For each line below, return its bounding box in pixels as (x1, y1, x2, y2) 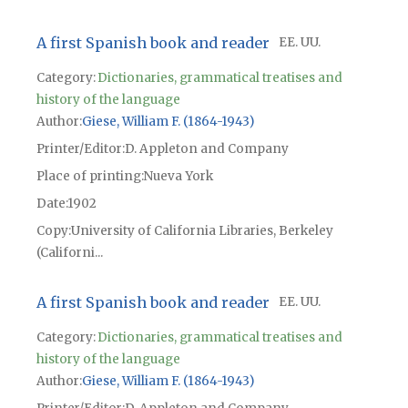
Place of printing (36, 168, 141, 185)
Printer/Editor (36, 141, 122, 158)
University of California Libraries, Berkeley (70, 223, 333, 240)
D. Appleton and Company (124, 141, 289, 158)
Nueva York (143, 168, 213, 185)
